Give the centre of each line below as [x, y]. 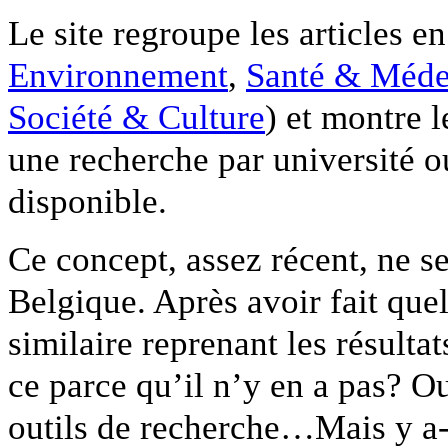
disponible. [87, 201]
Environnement [118, 75]
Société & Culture [136, 117]
